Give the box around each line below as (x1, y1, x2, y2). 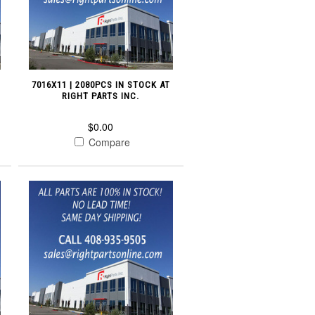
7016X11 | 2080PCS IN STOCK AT (31, 79, 170, 90)
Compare (85, 134, 130, 149)
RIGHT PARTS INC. (62, 90, 140, 101)
